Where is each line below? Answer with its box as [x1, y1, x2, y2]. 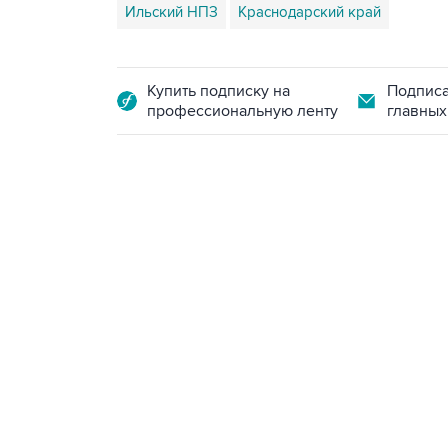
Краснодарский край [238, 3, 381, 21]
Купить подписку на [147, 81, 290, 101]
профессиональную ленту [147, 101, 338, 121]
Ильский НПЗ [125, 3, 218, 21]
